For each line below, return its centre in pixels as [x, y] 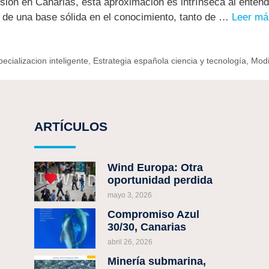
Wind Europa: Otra [156, 167]
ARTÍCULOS [71, 127]
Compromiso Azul [154, 215]
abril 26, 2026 [130, 242]
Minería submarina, [157, 261]
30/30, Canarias [147, 227]
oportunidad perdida [160, 180]
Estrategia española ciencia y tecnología [169, 60]
